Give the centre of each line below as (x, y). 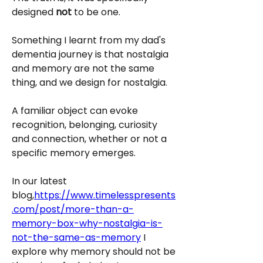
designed (33, 12)
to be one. (96, 12)
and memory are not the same (83, 68)
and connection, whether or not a (89, 139)
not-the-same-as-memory (76, 237)
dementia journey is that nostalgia (90, 54)
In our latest (39, 181)
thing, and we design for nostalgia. (90, 82)
